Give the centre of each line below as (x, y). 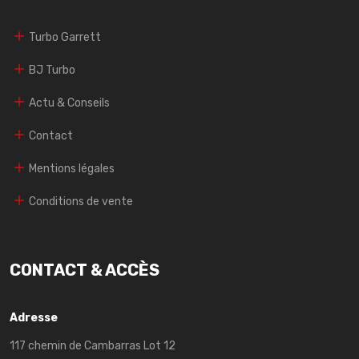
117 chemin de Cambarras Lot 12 (93, 345)
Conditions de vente (81, 201)
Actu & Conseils (69, 103)
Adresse (34, 317)
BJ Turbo (52, 70)
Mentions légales (72, 168)
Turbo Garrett (65, 37)
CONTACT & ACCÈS (85, 270)
